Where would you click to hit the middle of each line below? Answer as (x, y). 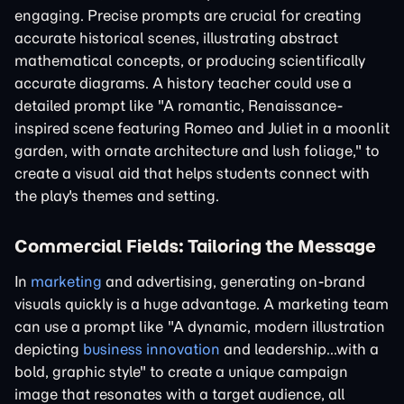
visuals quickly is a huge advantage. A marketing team (202, 304)
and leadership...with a (299, 349)
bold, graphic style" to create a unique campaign (181, 372)
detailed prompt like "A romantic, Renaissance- (179, 106)
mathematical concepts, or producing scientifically (190, 60)
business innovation (151, 349)
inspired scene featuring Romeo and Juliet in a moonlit (202, 128)
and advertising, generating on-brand (234, 281)
